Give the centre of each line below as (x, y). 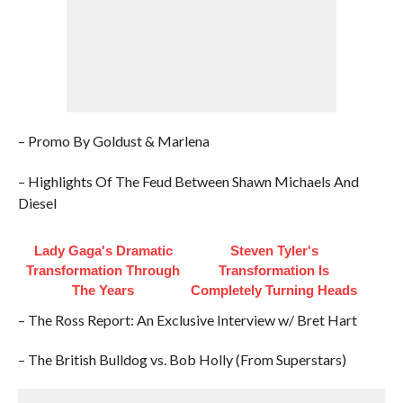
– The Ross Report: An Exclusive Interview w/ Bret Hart (187, 320)
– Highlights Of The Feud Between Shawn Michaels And (188, 181)
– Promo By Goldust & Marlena (113, 141)
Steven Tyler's (274, 251)
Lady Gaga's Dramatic (103, 251)
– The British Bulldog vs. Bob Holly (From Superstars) (182, 359)
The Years (103, 290)
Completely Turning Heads (274, 290)
